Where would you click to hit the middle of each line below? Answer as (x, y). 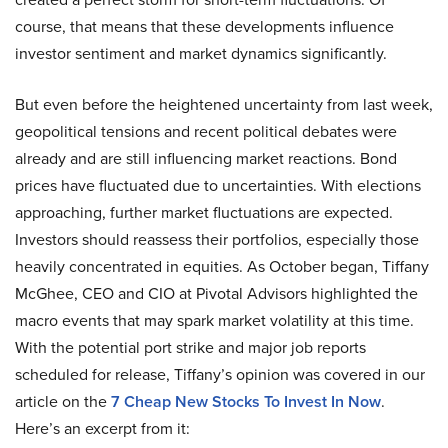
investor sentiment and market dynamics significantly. (201, 53)
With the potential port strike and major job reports (190, 347)
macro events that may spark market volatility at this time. (214, 320)
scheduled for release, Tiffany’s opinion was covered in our (220, 374)
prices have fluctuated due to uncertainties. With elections (218, 185)
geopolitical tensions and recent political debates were (206, 131)
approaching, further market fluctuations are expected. (204, 212)
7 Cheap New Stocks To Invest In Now (246, 401)
